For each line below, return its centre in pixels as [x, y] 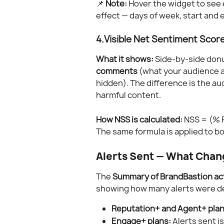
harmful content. [128, 95]
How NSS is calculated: [139, 119]
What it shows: [125, 59]
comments [117, 71]
